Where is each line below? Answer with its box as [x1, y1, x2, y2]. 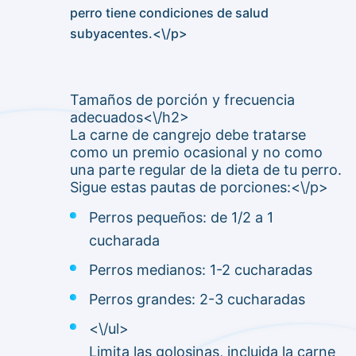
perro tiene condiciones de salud [70, 5, 269, 21]
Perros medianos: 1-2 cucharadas [89, 261, 312, 279]
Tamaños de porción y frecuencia [70, 91, 295, 109]
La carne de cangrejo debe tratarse [70, 126, 306, 144]
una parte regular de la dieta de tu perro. [70, 161, 342, 179]
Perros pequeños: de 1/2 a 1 [89, 209, 273, 226]
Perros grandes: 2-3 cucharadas [89, 291, 305, 308]
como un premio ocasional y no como [70, 144, 323, 161]
